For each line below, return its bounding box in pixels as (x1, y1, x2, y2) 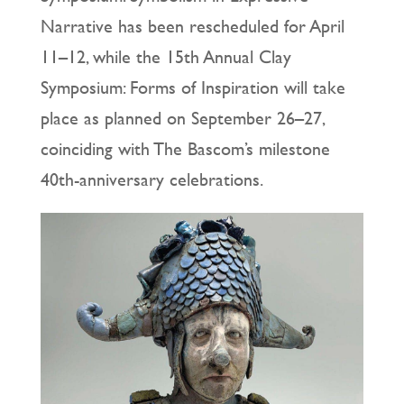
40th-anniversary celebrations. (40, 166, 263, 193)
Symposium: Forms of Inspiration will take (40, 74, 345, 101)
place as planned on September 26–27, (40, 105, 325, 132)
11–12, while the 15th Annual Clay (40, 43, 291, 70)
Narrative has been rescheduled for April (40, 13, 344, 40)
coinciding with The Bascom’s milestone (40, 135, 330, 162)
